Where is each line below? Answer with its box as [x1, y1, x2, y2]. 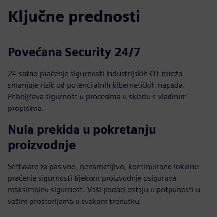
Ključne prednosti [8, 7, 140, 26]
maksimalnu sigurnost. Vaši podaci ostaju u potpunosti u [8, 185, 200, 194]
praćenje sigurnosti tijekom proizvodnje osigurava [8, 173, 176, 183]
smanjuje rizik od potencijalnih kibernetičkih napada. [8, 80, 185, 90]
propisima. [8, 104, 44, 113]
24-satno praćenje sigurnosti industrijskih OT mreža [8, 69, 182, 78]
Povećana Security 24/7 [8, 45, 141, 59]
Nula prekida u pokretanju [8, 123, 156, 137]
